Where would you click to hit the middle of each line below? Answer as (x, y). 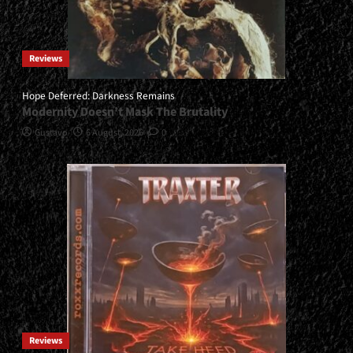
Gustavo (51, 133)
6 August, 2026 (114, 133)
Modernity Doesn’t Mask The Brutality (124, 112)
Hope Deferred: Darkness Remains (98, 95)
